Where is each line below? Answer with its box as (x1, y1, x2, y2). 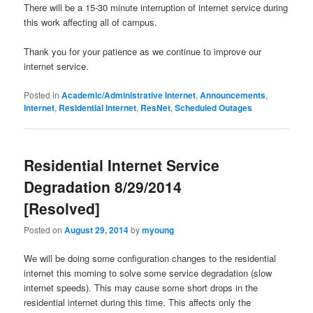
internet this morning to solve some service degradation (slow (24, 266, 272, 280)
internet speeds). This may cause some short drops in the (24, 281, 259, 295)
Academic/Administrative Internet (61, 88, 196, 101)
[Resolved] (24, 197, 101, 219)
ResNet (140, 101, 171, 114)
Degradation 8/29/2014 (24, 175, 182, 197)
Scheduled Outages (175, 101, 253, 114)
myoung (142, 224, 175, 237)
